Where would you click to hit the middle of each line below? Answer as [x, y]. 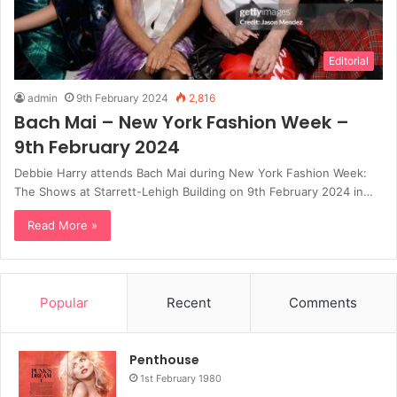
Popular [64, 302]
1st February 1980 [181, 378]
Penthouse [164, 359]
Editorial [349, 60]
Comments [323, 302]
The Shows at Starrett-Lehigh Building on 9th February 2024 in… [194, 191]
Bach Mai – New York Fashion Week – [182, 122]
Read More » [62, 225]
